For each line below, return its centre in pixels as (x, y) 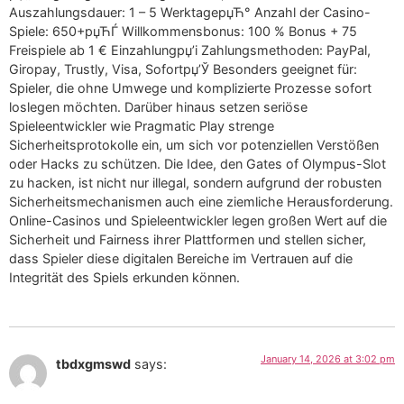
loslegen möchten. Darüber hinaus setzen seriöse (158, 106)
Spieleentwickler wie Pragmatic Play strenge (142, 125)
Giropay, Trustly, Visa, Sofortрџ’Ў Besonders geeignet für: (183, 69)
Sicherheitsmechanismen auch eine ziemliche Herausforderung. (201, 201)
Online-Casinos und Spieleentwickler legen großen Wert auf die (198, 220)
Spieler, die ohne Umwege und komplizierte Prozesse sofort (190, 87)
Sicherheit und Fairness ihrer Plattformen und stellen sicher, (188, 239)
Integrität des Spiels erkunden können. (124, 277)
